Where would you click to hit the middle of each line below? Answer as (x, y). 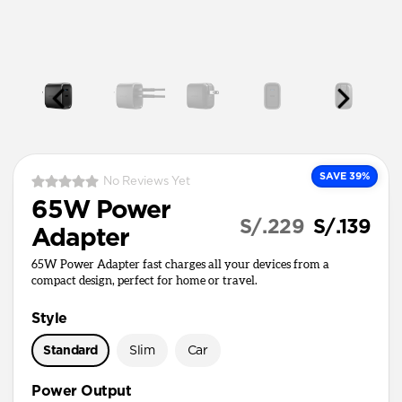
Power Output (82, 391)
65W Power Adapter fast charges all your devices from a (180, 265)
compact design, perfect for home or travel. (144, 281)
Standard (71, 350)
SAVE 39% (345, 176)
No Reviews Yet (147, 181)
